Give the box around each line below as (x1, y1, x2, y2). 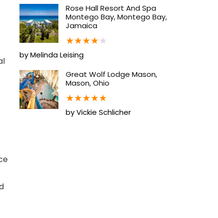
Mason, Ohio (66, 77, 109, 88)
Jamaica (66, 20, 97, 31)
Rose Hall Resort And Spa (66, 2, 156, 13)
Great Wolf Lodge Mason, (66, 69, 157, 79)
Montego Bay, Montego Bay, (66, 11, 167, 22)
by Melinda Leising (19, 49, 84, 60)
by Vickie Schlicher (66, 107, 131, 117)
